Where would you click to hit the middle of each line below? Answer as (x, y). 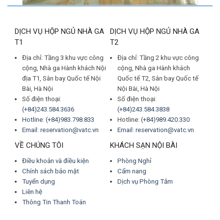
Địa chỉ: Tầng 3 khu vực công (63, 57)
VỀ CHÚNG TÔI (39, 145)
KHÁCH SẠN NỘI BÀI (144, 145)
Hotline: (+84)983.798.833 (58, 119)
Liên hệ (32, 192)
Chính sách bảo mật (51, 171)
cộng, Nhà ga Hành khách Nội (64, 68)
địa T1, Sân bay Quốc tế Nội (61, 78)
